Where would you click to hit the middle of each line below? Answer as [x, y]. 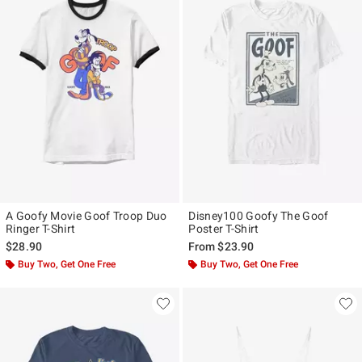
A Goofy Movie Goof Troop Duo [86, 215]
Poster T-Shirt [224, 228]
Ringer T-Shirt [41, 228]
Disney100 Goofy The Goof [259, 215]
